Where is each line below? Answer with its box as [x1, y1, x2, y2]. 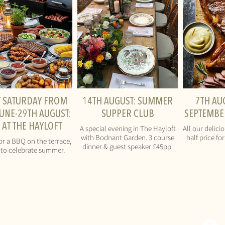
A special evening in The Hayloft [79, 123, 176, 133]
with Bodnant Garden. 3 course [81, 132, 174, 142]
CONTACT [71, 206, 105, 216]
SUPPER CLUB [101, 109, 154, 120]
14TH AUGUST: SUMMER [82, 96, 173, 107]
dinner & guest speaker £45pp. [82, 141, 173, 151]
